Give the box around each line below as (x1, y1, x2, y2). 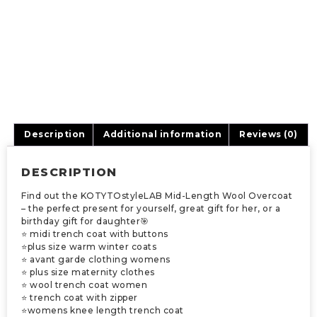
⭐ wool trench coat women (21, 279, 147, 290)
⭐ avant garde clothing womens (21, 253, 171, 265)
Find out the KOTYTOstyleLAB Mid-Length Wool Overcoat (21, 190, 292, 201)
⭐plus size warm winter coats (21, 241, 156, 252)
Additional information (103, 129, 222, 140)
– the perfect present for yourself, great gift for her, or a (21, 202, 280, 214)
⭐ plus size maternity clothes (21, 266, 155, 277)
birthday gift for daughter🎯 (21, 215, 149, 226)
